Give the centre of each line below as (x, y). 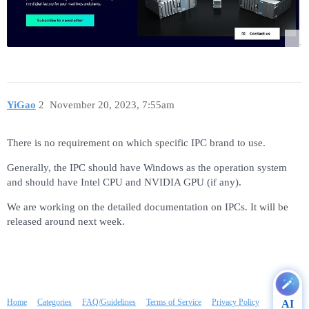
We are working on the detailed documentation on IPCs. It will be (148, 207)
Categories (54, 302)
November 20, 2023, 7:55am (112, 105)
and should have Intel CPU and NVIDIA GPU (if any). (124, 182)
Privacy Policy (236, 302)
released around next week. (66, 222)
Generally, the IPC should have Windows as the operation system (147, 168)
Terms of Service (174, 302)
